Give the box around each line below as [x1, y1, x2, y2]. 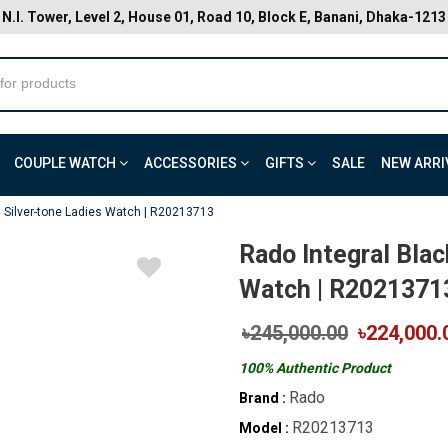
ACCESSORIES [144, 155, 240, 171]
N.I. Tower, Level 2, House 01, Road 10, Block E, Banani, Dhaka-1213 [2, 9, 446, 25]
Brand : [239, 390, 286, 406]
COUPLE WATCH [14, 155, 119, 171]
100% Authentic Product [239, 360, 391, 376]
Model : [239, 420, 289, 436]
